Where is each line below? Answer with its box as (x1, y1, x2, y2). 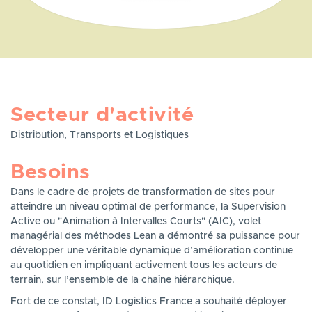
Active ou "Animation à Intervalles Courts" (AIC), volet (10, 216, 261, 226)
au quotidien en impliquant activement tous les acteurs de (10, 260, 277, 270)
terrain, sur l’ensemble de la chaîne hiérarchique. (10, 274, 235, 285)
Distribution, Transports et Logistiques (10, 130, 189, 140)
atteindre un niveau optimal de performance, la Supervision (10, 201, 286, 212)
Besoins (10, 162, 91, 182)
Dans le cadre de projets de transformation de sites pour (10, 187, 275, 197)
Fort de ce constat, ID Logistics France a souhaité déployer (10, 297, 287, 307)
